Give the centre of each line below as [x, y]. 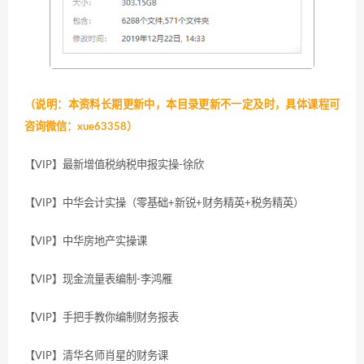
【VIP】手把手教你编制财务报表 [102, 317]
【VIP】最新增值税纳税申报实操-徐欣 [114, 165]
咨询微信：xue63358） [81, 126]
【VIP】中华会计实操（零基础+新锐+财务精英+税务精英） [164, 203]
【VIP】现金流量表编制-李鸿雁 [98, 279]
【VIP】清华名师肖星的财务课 [96, 355]
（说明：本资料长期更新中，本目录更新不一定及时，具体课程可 [182, 104]
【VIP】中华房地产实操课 [86, 241]
